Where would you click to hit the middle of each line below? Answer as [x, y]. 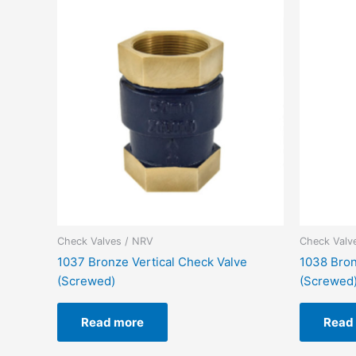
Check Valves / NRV [105, 241]
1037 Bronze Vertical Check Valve [152, 262]
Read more [112, 323]
